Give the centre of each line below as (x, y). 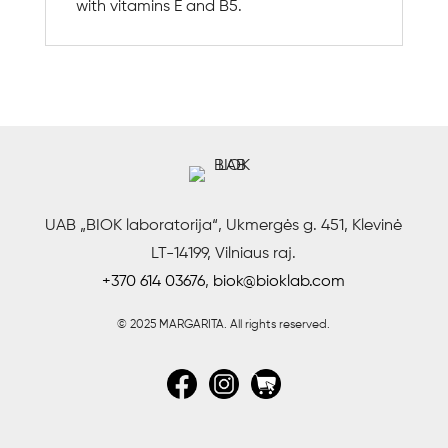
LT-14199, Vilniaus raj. (224, 253)
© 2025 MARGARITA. (174, 324)
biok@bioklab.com (279, 281)
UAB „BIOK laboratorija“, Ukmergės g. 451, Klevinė (224, 225)
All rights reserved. (280, 324)
